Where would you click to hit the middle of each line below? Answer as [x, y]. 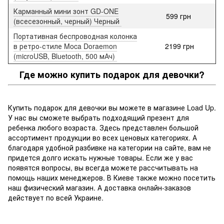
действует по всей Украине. [57, 197]
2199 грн [179, 46]
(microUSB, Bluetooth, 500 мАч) [65, 56]
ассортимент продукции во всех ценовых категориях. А [102, 137]
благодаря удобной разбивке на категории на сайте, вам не [109, 147]
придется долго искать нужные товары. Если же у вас [100, 157]
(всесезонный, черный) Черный [67, 21]
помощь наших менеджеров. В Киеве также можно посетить [112, 177]
